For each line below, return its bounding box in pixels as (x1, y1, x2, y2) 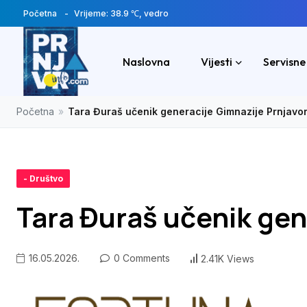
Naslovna (123, 54, 170, 69)
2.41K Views (201, 252, 254, 265)
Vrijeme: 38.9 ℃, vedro (74, 8, 169, 19)
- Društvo (23, 173, 63, 184)
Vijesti (201, 54, 232, 69)
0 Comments (111, 252, 170, 265)
